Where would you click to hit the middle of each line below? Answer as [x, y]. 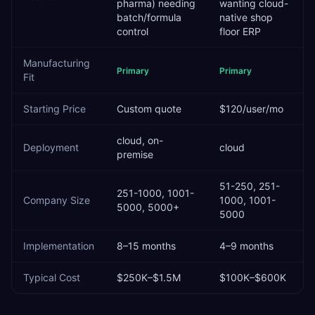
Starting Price [54, 109]
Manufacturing [57, 63]
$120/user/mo [251, 109]
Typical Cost [52, 277]
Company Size [57, 200]
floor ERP [240, 31]
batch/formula [149, 17]
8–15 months [146, 246]
